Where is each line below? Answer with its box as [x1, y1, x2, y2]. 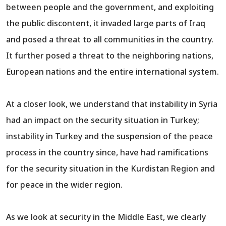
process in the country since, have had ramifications [6, 147, 208, 158]
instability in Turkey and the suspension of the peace [6, 131, 213, 142]
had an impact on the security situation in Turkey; [6, 115, 199, 126]
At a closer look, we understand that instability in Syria [6, 98, 217, 110]
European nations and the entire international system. [6, 66, 219, 78]
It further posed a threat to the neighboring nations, [6, 50, 213, 62]
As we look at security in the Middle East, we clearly [6, 211, 206, 223]
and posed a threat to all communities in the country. [6, 34, 213, 45]
